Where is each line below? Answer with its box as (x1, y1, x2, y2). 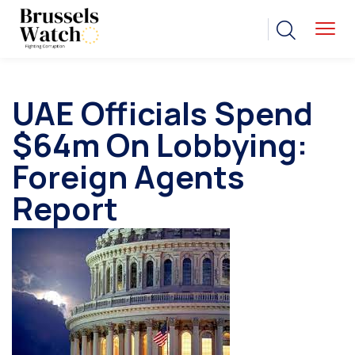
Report (12, 186, 118, 231)
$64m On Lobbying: (12, 123, 307, 167)
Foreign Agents (12, 155, 245, 199)
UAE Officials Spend (12, 91, 313, 136)
